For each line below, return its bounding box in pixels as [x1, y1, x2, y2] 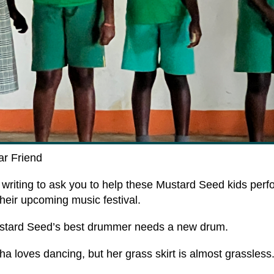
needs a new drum [135, 221, 225, 234]
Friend [11, 152, 42, 165]
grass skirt [125, 248, 176, 261]
